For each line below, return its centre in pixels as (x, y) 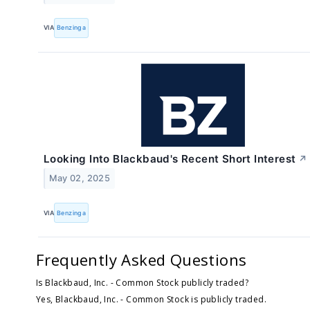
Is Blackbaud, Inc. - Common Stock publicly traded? (142, 283)
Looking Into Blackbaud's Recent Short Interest (170, 158)
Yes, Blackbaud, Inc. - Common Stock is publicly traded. (151, 300)
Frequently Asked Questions (142, 260)
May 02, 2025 (80, 178)
